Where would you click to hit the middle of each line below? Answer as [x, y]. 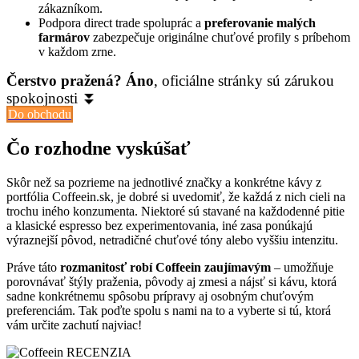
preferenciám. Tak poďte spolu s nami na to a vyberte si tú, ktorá [169, 311]
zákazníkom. [71, 9]
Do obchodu [40, 115]
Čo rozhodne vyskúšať [99, 149]
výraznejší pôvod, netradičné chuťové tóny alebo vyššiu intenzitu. [172, 240]
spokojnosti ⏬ [52, 99]
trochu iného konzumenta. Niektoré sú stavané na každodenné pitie [175, 212]
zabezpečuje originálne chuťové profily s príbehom [220, 38]
